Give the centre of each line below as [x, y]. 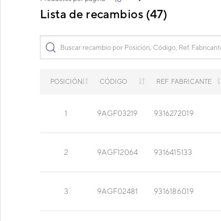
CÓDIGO [113, 82]
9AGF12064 [118, 152]
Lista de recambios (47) [104, 14]
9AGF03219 [118, 113]
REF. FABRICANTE [184, 82]
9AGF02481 [118, 191]
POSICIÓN [66, 82]
